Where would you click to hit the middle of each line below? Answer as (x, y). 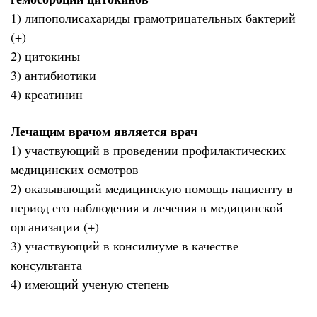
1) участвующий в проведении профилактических (148, 150)
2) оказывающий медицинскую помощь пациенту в (152, 189)
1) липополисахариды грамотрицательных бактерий (153, 17)
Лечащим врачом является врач (104, 131)
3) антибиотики (53, 75)
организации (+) (55, 227)
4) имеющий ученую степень (90, 284)
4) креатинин (47, 94)
